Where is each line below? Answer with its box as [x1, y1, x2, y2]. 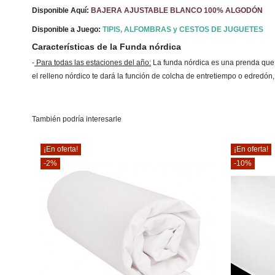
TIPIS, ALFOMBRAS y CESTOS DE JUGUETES [103, 25, 263, 34]
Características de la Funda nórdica [32, 42, 181, 52]
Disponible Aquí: [32, 6, 91, 15]
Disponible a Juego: [32, 25, 103, 34]
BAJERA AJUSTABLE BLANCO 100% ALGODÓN [91, 6, 263, 15]
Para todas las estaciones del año [34, 58, 149, 67]
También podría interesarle [32, 114, 122, 123]
